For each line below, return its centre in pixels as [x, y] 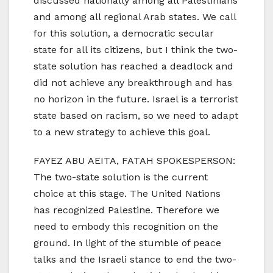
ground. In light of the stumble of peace [127, 243]
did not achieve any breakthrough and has [133, 83]
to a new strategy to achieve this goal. [122, 132]
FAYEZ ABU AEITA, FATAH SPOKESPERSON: [134, 161]
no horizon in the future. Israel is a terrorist [136, 99]
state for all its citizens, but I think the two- [136, 50]
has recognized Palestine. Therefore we [126, 210]
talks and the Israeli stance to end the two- [135, 260]
